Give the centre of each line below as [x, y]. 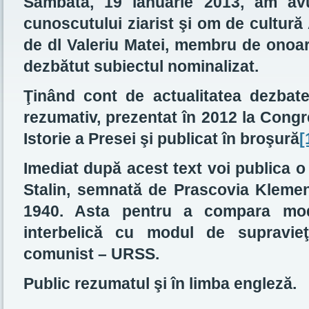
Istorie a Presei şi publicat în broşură [161, 139]
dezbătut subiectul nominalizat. [141, 66]
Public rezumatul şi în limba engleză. [160, 283]
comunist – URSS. [91, 254]
